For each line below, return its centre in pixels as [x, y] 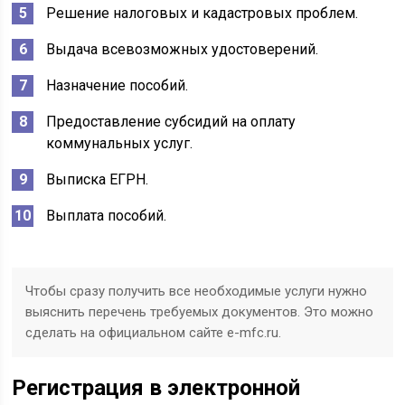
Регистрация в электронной [156, 388]
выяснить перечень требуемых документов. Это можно [200, 312]
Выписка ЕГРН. [98, 179]
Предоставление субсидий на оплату [171, 122]
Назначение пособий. [118, 85]
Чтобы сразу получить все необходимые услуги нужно [197, 291]
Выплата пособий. [107, 216]
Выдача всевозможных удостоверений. [183, 49]
